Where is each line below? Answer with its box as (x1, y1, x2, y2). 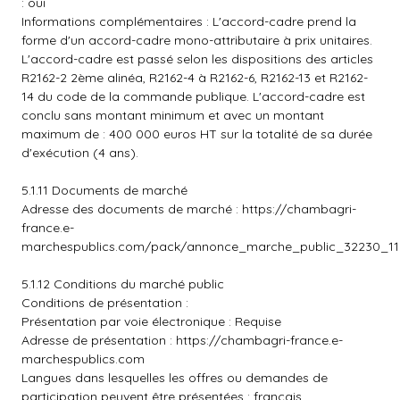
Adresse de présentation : (21, 332, 176, 348)
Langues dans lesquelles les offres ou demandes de (21, 370, 328, 386)
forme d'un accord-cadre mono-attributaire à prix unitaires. (21, 32, 372, 48)
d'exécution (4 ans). (21, 145, 138, 161)
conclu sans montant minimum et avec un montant (21, 107, 324, 123)
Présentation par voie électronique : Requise (21, 313, 281, 329)
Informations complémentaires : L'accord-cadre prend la (21, 13, 356, 29)
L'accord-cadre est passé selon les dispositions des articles (21, 51, 373, 67)
